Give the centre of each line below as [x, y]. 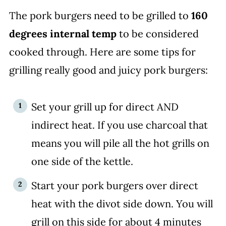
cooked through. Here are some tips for [102, 51]
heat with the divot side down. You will [122, 203]
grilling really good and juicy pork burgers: [108, 70]
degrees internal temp [63, 33]
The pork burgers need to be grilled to [99, 15]
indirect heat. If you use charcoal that [119, 125]
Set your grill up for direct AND [105, 106]
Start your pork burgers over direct [115, 185]
